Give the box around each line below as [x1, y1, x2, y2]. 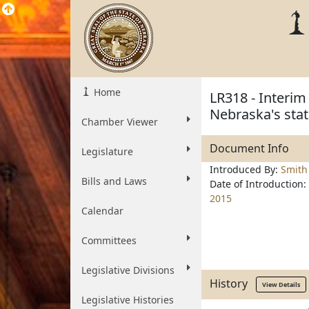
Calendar [81, 204, 123, 217]
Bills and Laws [81, 175, 147, 188]
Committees [81, 234, 137, 247]
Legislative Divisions [81, 263, 175, 277]
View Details [262, 280, 300, 289]
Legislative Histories [81, 293, 174, 306]
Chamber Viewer [81, 115, 158, 128]
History [210, 275, 256, 291]
